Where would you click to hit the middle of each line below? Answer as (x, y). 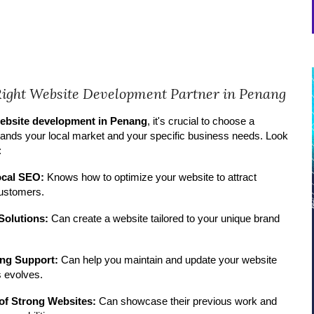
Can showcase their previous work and (187, 301)
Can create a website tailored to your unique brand (164, 219)
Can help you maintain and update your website (168, 260)
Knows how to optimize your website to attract (151, 177)
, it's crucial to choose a (201, 121)
